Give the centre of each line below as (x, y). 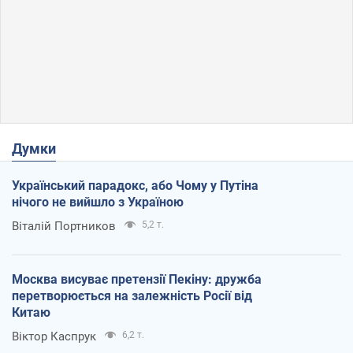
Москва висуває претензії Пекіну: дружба (137, 280)
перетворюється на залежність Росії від (132, 296)
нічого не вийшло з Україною (98, 203)
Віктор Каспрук (54, 337)
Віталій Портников (64, 227)
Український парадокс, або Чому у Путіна (135, 186)
